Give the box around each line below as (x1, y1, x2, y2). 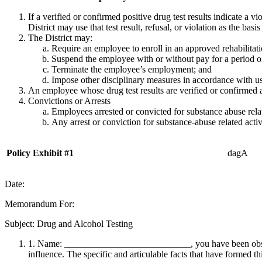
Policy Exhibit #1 (6, 147, 74, 158)
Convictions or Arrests (28, 95, 111, 106)
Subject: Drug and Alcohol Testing (5, 218, 133, 229)
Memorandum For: (5, 198, 74, 209)
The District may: (28, 32, 92, 43)
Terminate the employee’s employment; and (51, 64, 212, 74)
